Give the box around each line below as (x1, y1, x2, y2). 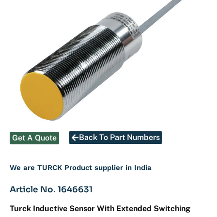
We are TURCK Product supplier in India (10, 163, 152, 172)
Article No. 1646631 (10, 184, 93, 195)
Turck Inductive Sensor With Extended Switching (10, 203, 190, 213)
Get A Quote (12, 133, 57, 142)
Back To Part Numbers (79, 132, 160, 142)
